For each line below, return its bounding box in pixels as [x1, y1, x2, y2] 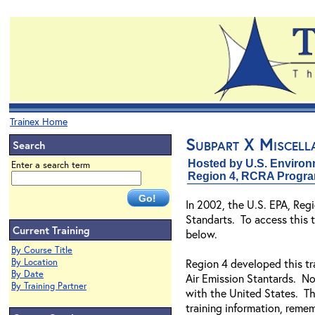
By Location [11, 256, 58, 268]
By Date [11, 268, 44, 280]
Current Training [13, 223, 90, 237]
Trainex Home [10, 115, 67, 128]
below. [186, 226, 217, 241]
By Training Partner [11, 280, 86, 292]
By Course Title [11, 244, 72, 256]
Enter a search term [11, 159, 90, 171]
